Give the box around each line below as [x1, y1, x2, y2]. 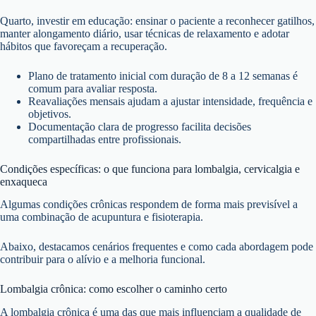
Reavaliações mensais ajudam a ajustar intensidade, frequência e [28, 95, 312, 107]
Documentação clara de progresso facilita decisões [28, 120, 251, 133]
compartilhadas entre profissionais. [28, 133, 181, 145]
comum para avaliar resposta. [28, 82, 157, 95]
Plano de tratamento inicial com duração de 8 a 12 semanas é [28, 69, 298, 82]
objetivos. [28, 107, 71, 120]
